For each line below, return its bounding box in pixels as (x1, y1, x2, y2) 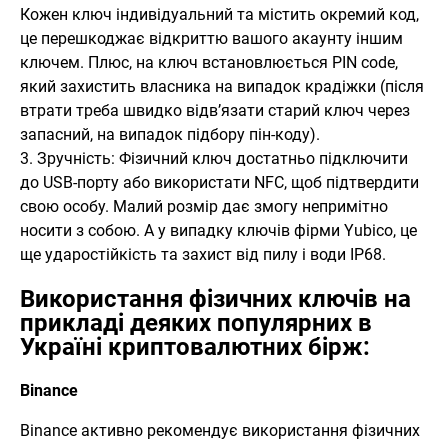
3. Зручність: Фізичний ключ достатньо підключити (20, 149, 408, 169)
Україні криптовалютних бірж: (20, 333, 370, 362)
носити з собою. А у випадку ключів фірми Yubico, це (20, 221, 417, 241)
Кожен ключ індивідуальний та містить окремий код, (20, 5, 419, 25)
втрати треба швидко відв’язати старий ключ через (20, 101, 410, 121)
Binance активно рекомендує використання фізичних (20, 421, 420, 441)
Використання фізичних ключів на (20, 285, 411, 314)
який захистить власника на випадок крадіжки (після (20, 77, 424, 97)
